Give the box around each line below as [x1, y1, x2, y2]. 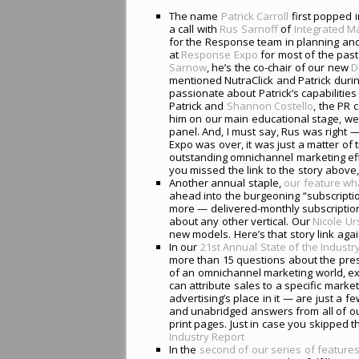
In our [168, 239, 200, 254]
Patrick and [168, 98, 227, 113]
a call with [168, 21, 220, 36]
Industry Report [168, 329, 245, 344]
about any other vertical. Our [168, 213, 313, 228]
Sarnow [168, 59, 207, 75]
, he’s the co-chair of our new [206, 59, 352, 75]
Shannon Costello [226, 98, 314, 113]
